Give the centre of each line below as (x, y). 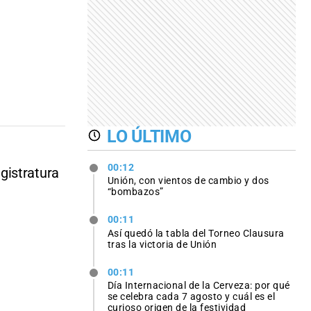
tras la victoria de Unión (162, 244)
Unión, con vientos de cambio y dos (188, 181)
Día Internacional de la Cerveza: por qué (199, 285)
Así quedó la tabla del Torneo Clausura (196, 233)
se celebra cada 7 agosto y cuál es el (191, 296)
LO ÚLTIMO (149, 137)
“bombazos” (135, 192)
